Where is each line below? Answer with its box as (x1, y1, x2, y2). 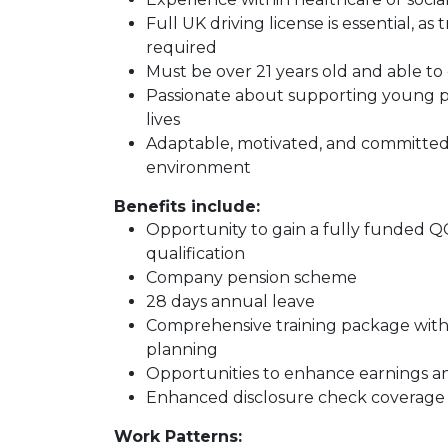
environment (146, 158, 251, 177)
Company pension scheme (146, 268, 357, 287)
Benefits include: (114, 197, 260, 216)
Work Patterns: (114, 427, 242, 446)
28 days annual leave (146, 292, 315, 311)
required (146, 38, 217, 57)
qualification (146, 244, 245, 263)
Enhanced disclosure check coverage (146, 388, 445, 407)
